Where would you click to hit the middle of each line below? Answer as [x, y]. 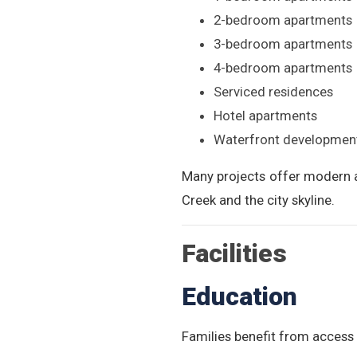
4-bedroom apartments [283, 68]
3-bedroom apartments [283, 44]
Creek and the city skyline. [258, 200]
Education [239, 296]
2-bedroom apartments [283, 20]
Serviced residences [273, 92]
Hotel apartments [265, 116]
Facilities [234, 253]
